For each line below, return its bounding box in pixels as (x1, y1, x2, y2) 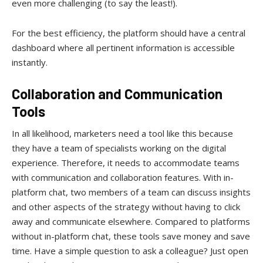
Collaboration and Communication (12, 85, 222, 102)
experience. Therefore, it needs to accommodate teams (12, 156, 240, 168)
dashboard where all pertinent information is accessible (12, 41, 235, 53)
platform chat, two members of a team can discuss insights (12, 186, 251, 198)
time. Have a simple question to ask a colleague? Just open (12, 244, 248, 257)
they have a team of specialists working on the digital (12, 141, 226, 154)
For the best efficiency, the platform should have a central (12, 26, 245, 39)
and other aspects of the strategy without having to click (12, 200, 240, 213)
